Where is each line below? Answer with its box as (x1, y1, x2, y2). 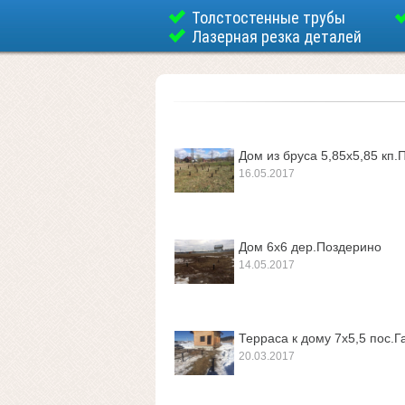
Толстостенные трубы (192, 8, 345, 27)
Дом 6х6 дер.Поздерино (239, 240, 381, 254)
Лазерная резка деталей (192, 27, 362, 46)
